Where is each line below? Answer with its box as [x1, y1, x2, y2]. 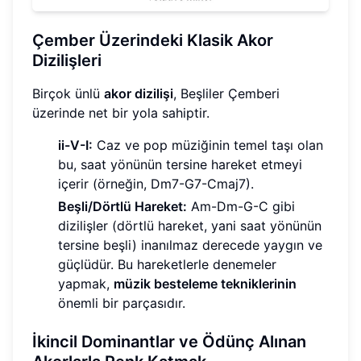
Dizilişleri [32, 50, 102, 70]
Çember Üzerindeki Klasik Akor [32, 30, 273, 50]
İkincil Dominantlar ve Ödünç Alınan [32, 331, 306, 351]
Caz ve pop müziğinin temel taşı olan [93, 136, 323, 153]
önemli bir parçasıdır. [58, 294, 185, 311]
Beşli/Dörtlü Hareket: [58, 197, 187, 214]
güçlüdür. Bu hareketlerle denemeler [58, 255, 276, 272]
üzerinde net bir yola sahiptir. [32, 104, 210, 121]
